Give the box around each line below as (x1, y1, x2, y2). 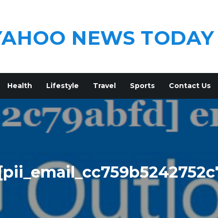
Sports (129, 81, 155, 90)
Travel (92, 81, 116, 90)
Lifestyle (46, 81, 79, 90)
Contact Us (168, 81, 211, 90)
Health (7, 81, 32, 90)
